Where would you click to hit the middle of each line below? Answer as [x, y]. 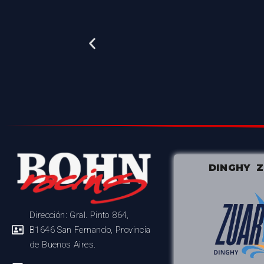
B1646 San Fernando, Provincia [90, 230]
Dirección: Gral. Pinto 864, [79, 215]
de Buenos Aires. [63, 244]
